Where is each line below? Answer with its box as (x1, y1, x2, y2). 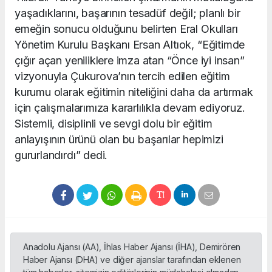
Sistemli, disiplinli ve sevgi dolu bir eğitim (15, 117, 212, 130)
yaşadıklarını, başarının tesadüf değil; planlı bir (15, 6, 240, 19)
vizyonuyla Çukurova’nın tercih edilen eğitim (15, 69, 230, 83)
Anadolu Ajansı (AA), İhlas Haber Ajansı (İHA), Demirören (23, 241, 241, 252)
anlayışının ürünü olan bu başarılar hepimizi (15, 132, 223, 146)
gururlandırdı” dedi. (15, 148, 108, 161)
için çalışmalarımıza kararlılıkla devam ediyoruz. (15, 101, 245, 114)
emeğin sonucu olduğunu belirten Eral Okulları (15, 22, 238, 35)
